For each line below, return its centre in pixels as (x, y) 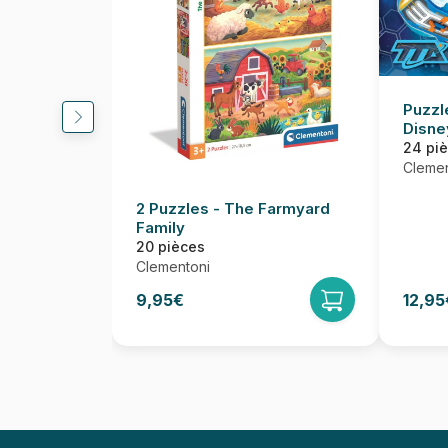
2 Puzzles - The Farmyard (233, 208)
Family (160, 227)
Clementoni (173, 266)
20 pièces (170, 246)
